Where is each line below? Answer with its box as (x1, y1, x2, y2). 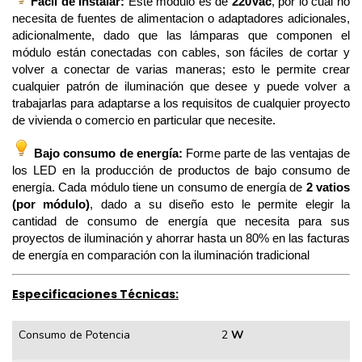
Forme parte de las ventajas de (186, 146, 350, 160)
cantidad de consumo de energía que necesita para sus (12, 214, 350, 228)
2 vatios (305, 180, 351, 194)
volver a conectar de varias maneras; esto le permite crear (12, 62, 350, 76)
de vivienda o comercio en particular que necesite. (12, 113, 276, 127)
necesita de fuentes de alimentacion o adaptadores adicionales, (12, 11, 350, 25)
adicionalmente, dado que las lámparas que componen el (12, 28, 350, 42)
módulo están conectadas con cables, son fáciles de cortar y (12, 45, 350, 59)
